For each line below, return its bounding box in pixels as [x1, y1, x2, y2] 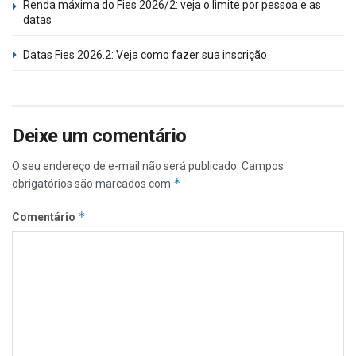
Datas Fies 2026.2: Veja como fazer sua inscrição [23, 48, 267, 61]
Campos [242, 159, 284, 172]
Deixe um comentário [12, 124, 187, 147]
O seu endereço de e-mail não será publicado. [12, 159, 239, 172]
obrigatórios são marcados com [12, 176, 173, 190]
